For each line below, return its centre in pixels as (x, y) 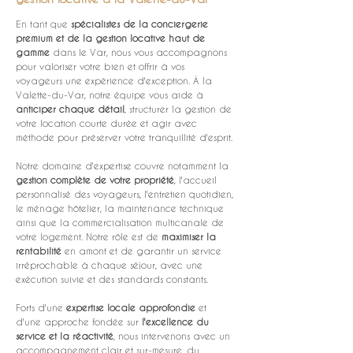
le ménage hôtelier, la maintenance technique (121, 208)
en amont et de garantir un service (143, 251)
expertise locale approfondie (131, 307)
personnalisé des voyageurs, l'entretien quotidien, (126, 194)
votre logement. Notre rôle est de (89, 236)
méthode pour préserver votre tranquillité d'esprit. (124, 137)
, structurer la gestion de (180, 109)
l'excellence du (177, 321)
